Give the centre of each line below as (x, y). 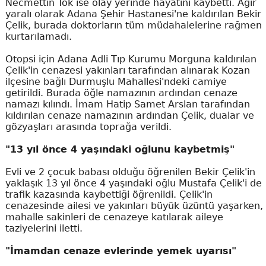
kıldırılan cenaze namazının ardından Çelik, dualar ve (129, 115)
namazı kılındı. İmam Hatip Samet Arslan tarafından (127, 104)
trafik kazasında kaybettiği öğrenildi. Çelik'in (109, 194)
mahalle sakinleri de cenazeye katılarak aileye (114, 217)
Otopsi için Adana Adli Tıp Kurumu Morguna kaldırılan (131, 59)
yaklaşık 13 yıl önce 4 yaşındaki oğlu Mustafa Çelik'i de (133, 183)
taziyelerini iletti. (44, 228)
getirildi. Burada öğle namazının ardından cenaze (121, 93)
